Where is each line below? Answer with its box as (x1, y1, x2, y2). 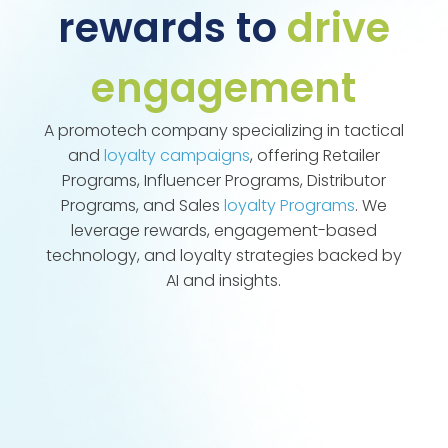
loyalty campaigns (103, 144, 250, 168)
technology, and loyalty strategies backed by (45, 244, 402, 268)
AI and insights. (166, 269, 282, 293)
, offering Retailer (249, 144, 380, 168)
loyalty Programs (223, 194, 355, 218)
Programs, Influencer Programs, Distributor (61, 169, 386, 193)
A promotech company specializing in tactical (43, 119, 404, 143)
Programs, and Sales (60, 194, 224, 218)
